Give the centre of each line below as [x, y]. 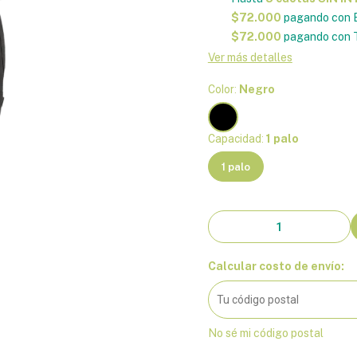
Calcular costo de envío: [276, 266]
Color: [223, 89]
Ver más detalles [250, 57]
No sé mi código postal [265, 333]
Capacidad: [237, 139]
